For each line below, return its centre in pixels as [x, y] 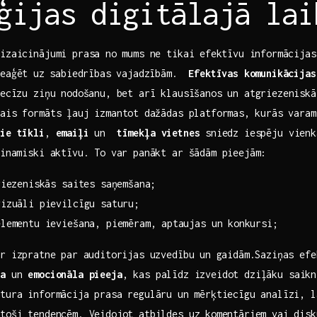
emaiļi [72, 132]
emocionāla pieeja [75, 274]
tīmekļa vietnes [158, 132]
